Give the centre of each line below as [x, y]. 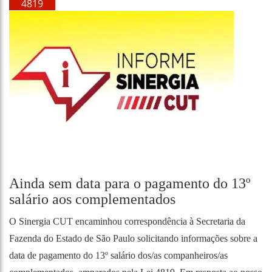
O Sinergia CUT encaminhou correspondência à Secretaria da [127, 221]
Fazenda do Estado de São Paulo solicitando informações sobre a [133, 238]
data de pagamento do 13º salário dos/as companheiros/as [118, 255]
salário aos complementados [92, 199]
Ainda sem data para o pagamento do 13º [130, 183]
